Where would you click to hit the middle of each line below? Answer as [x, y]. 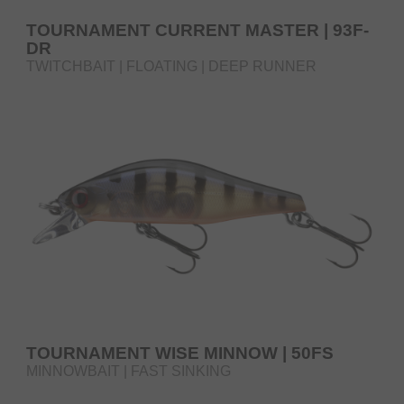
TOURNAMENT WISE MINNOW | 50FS [180, 353]
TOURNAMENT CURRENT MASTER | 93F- [197, 30]
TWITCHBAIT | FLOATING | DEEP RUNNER [171, 66]
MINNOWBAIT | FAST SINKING [129, 371]
